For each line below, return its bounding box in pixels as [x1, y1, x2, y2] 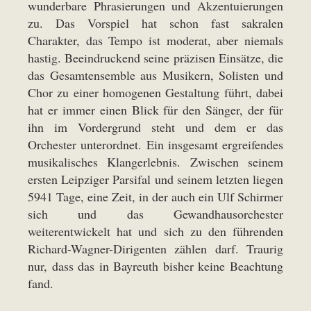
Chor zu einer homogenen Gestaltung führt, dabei [28, 83, 283, 101]
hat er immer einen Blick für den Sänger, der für [28, 101, 283, 118]
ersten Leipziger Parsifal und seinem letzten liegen [28, 170, 283, 187]
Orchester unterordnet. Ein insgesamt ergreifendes [28, 135, 283, 153]
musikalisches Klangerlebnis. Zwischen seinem [28, 153, 283, 170]
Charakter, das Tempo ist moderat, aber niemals [28, 31, 283, 49]
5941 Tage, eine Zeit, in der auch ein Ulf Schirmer [28, 187, 283, 205]
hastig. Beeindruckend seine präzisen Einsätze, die [28, 49, 283, 66]
